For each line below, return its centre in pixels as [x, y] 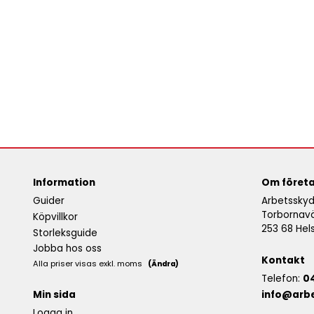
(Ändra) [163, 264]
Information [64, 183]
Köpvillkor [55, 217]
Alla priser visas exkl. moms [89, 264]
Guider [49, 201]
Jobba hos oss [67, 249]
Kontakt [284, 261]
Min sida [54, 295]
